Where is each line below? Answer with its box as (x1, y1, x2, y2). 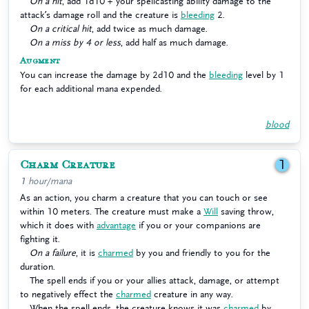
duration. (20, 262, 55, 271)
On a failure (30, 248, 76, 257)
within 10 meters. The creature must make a (20, 207, 203, 216)
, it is (76, 248, 98, 257)
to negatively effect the (20, 290, 116, 299)
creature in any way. (151, 290, 233, 299)
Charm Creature (20, 158, 116, 172)
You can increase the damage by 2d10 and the (20, 70, 209, 79)
